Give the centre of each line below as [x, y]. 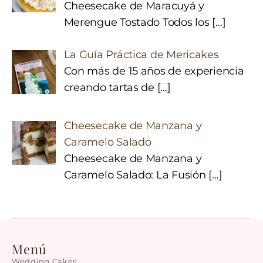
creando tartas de [110, 88]
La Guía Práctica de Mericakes [141, 55]
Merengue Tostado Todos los [138, 23]
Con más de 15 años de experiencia [154, 71]
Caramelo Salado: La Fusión [136, 175]
